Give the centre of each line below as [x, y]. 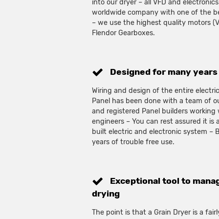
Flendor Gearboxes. [124, 33]
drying [106, 194]
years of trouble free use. [133, 142]
